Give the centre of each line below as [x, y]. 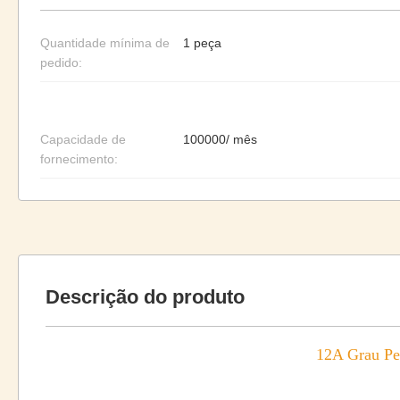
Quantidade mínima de [105, 43]
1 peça [202, 43]
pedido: [61, 62]
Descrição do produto [145, 297]
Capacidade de [83, 139]
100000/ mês [220, 139]
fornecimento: [79, 159]
